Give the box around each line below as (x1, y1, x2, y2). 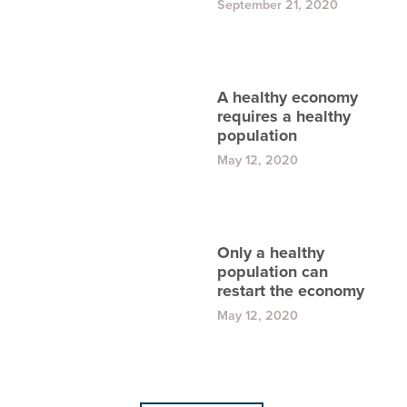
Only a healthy (217, 241, 324, 264)
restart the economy (217, 279, 364, 303)
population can (217, 260, 328, 283)
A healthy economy (217, 85, 358, 109)
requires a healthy (217, 104, 351, 128)
